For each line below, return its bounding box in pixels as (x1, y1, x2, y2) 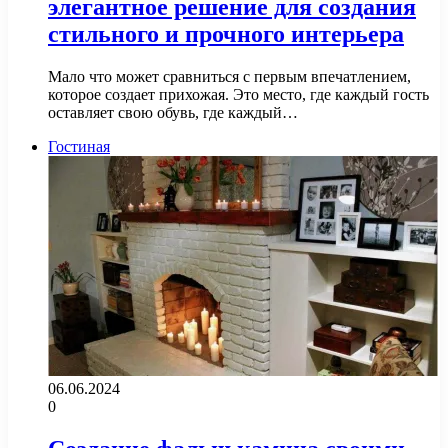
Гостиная (48, 138, 110, 156)
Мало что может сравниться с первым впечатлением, (48, 68, 411, 86)
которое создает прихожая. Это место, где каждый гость (48, 86, 429, 104)
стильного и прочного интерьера (48, 21, 404, 48)
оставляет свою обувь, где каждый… (48, 104, 298, 122)
